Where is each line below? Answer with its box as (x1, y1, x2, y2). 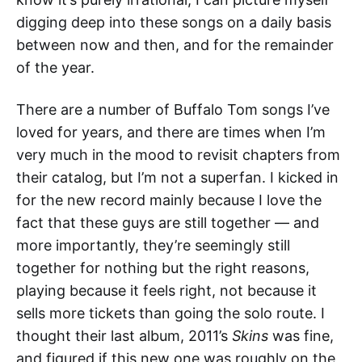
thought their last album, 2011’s (16, 326, 232, 344)
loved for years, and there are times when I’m (16, 123, 326, 141)
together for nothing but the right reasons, (16, 259, 309, 276)
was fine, (268, 326, 334, 344)
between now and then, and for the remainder (16, 36, 334, 53)
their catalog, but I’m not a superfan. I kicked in (16, 168, 339, 186)
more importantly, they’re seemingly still (16, 236, 290, 254)
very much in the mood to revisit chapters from (16, 145, 340, 163)
